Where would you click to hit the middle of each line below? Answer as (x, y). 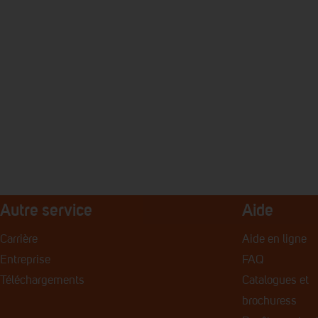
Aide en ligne (274, 240)
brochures (266, 301)
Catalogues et (275, 281)
